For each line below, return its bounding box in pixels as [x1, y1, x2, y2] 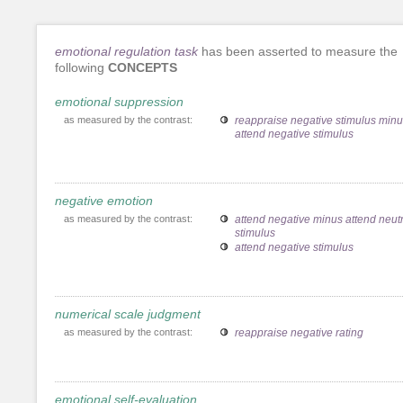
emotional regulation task [55, 43, 198, 58]
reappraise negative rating [235, 326, 363, 339]
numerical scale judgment [55, 306, 201, 321]
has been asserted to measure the [198, 43, 398, 58]
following [55, 59, 108, 75]
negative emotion [55, 193, 153, 208]
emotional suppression [55, 94, 184, 109]
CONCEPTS [108, 59, 177, 75]
